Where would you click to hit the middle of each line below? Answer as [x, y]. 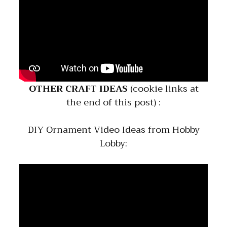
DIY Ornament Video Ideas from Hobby [113, 129]
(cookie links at [163, 88]
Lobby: [113, 143]
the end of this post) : [113, 102]
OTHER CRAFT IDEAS [78, 88]
